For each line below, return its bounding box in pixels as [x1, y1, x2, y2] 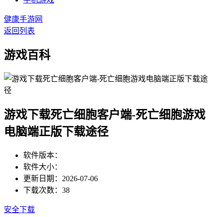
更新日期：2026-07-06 [23, 174, 98, 183]
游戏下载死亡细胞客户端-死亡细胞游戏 [4, 108, 205, 121]
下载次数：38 [23, 186, 70, 194]
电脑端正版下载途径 [4, 125, 108, 138]
